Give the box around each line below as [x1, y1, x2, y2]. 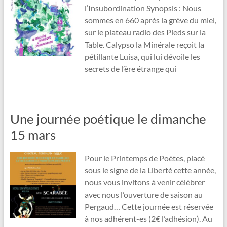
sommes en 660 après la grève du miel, [84, 15, 216, 25]
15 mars [10, 127, 56, 143]
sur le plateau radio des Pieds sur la [84, 27, 206, 37]
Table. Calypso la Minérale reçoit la [84, 40, 204, 50]
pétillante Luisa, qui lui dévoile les [84, 52, 200, 62]
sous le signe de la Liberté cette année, [84, 165, 216, 175]
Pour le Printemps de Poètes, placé [84, 153, 205, 163]
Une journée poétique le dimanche [10, 110, 206, 127]
